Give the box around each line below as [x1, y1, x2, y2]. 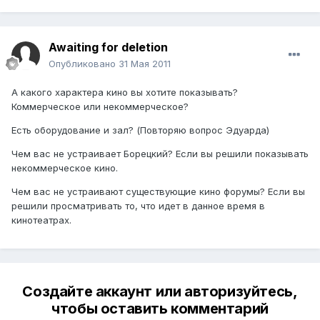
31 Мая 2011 [119, 58, 171, 70]
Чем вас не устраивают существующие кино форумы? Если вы [11, 186, 305, 198]
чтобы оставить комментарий [51, 300, 269, 318]
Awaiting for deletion [49, 40, 168, 55]
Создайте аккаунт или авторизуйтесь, [22, 283, 298, 301]
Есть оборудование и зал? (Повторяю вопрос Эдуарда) [11, 124, 269, 136]
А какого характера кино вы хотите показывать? [11, 86, 238, 99]
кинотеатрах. [11, 214, 71, 226]
